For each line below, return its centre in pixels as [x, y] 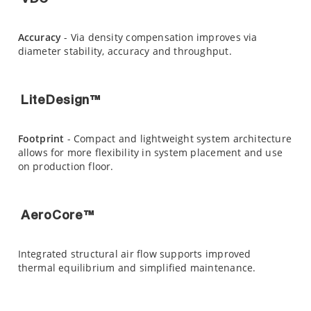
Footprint [41, 139]
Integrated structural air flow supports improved [134, 254]
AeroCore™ [58, 216]
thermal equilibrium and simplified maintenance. [137, 268]
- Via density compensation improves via [159, 37]
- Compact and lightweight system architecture [178, 139]
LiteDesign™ [61, 101]
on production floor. [66, 167]
